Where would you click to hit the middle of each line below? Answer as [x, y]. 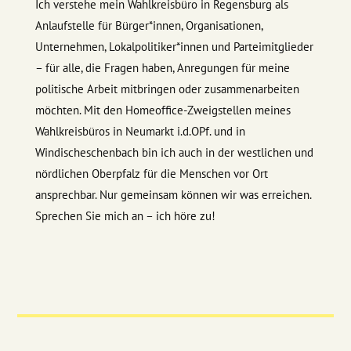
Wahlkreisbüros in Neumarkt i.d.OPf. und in [140, 131]
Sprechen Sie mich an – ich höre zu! [125, 215]
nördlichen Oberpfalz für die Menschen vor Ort [151, 173]
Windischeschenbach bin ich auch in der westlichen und [174, 152]
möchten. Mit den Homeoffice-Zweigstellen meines [163, 110]
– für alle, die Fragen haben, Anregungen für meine [162, 67]
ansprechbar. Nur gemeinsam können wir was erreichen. [173, 194]
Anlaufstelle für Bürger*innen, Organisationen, [148, 25]
